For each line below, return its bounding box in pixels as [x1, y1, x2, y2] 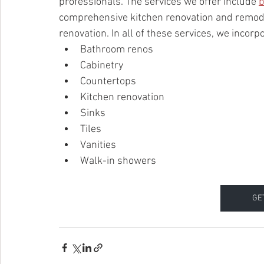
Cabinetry [80, 60, 123, 72]
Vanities [80, 139, 116, 151]
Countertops [80, 75, 136, 88]
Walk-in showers [80, 155, 156, 167]
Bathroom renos [80, 44, 153, 56]
